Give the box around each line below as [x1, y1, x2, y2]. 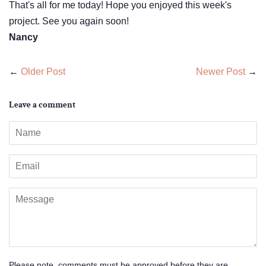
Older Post [21, 66, 65, 77]
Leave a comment [9, 99, 75, 110]
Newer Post [196, 66, 245, 77]
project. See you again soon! [9, 15, 129, 26]
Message [9, 190, 47, 201]
